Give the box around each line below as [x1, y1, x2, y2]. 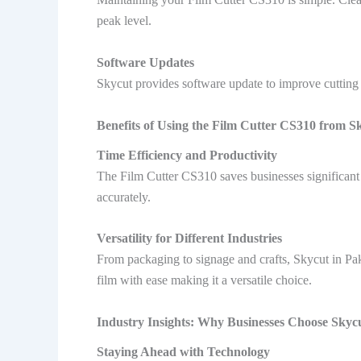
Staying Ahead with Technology [97, 345, 270, 359]
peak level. [97, 14, 151, 28]
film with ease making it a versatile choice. [97, 273, 312, 288]
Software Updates [97, 56, 194, 70]
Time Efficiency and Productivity [97, 147, 277, 162]
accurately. [97, 189, 151, 204]
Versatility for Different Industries [97, 231, 282, 246]
